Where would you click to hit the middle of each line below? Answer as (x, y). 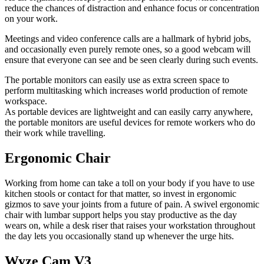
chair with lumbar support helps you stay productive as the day (121, 214)
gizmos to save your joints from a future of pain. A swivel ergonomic (132, 204)
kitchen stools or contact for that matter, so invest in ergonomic (121, 193)
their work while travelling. (55, 133)
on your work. (31, 19)
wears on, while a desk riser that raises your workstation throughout (130, 225)
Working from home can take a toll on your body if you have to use (130, 183)
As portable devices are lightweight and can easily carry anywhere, (129, 112)
